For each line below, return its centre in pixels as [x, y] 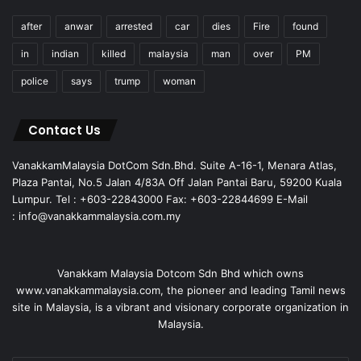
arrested [134, 26]
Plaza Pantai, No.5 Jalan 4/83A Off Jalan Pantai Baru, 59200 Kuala [177, 182]
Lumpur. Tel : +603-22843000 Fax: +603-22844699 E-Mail [160, 199]
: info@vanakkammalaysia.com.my [96, 216]
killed [114, 53]
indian [65, 53]
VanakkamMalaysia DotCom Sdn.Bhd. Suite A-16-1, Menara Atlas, [174, 165]
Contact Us [64, 130]
